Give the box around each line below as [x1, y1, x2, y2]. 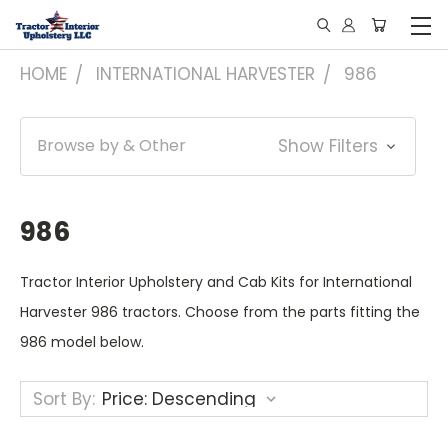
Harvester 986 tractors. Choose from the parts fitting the [20, 302, 420, 322]
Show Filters [277, 134, 383, 158]
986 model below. [20, 332, 144, 352]
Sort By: [33, 387, 95, 411]
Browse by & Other [37, 134, 186, 157]
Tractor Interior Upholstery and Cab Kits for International [20, 272, 412, 292]
